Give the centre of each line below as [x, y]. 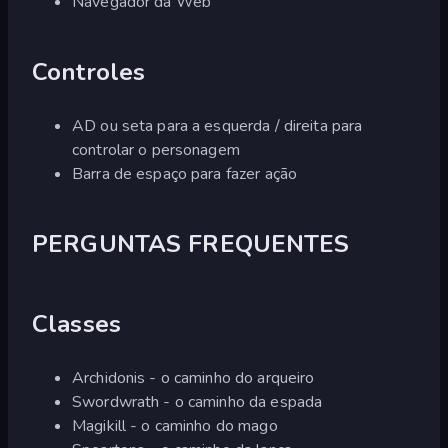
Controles [89, 71]
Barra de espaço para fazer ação [185, 173]
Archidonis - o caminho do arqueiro [193, 377]
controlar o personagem [156, 149]
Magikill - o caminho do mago [175, 425]
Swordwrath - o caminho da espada [197, 401]
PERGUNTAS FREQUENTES [191, 243]
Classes [76, 323]
